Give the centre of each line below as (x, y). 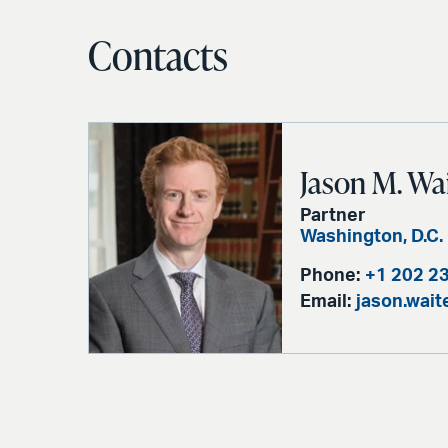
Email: (326, 301)
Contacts (158, 55)
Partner (333, 215)
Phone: (330, 275)
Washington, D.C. (372, 236)
